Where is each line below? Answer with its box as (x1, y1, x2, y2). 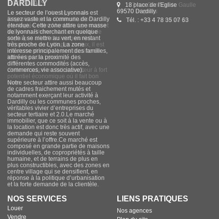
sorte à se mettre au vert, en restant (7, 34, 100, 42)
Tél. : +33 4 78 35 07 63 (126, 16, 189, 23)
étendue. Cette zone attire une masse (7, 22, 107, 29)
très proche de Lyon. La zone (7, 41, 85, 48)
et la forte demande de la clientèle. (7, 180, 99, 188)
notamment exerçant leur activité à (7, 91, 98, 99)
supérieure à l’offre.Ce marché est (7, 136, 97, 143)
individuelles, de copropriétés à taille (7, 149, 105, 156)
